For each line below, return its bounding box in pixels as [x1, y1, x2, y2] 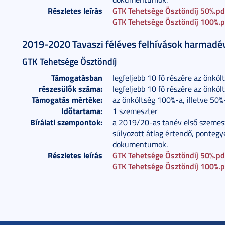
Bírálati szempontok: [30, 116, 102, 128]
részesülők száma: [39, 83, 102, 94]
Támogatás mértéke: [32, 94, 102, 105]
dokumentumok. [113, 139, 168, 150]
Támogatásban [51, 72, 102, 83]
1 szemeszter [113, 105, 158, 117]
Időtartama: [61, 105, 102, 117]
